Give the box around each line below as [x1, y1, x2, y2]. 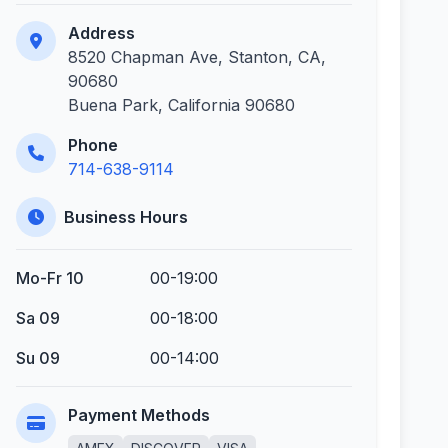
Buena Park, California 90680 [68, 95, 295, 115]
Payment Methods [68, 405, 210, 425]
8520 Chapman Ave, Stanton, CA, [68, 47, 326, 67]
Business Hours [64, 207, 188, 227]
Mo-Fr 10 [16, 268, 84, 288]
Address [68, 23, 135, 43]
